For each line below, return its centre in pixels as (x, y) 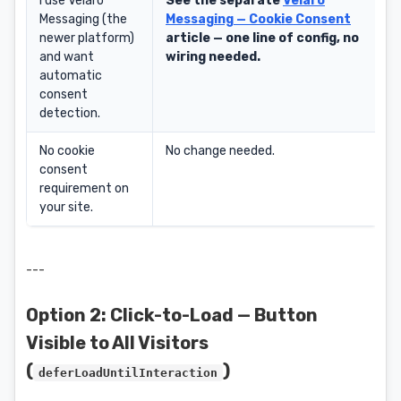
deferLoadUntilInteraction (128, 373)
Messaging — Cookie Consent (258, 19)
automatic (71, 76)
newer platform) (87, 38)
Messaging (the (83, 19)
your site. (66, 207)
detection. (70, 113)
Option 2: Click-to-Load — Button (172, 315)
